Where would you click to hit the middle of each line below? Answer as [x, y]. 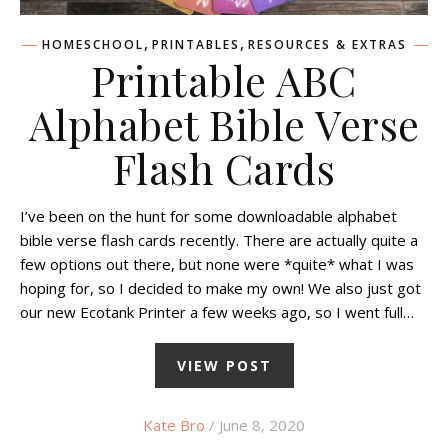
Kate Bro [174, 425]
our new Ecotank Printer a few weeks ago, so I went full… [217, 312]
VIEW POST [224, 366]
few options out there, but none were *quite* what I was [217, 264]
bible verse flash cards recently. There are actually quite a [219, 240]
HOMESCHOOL [92, 45]
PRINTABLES [195, 45]
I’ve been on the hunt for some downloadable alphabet [208, 216]
